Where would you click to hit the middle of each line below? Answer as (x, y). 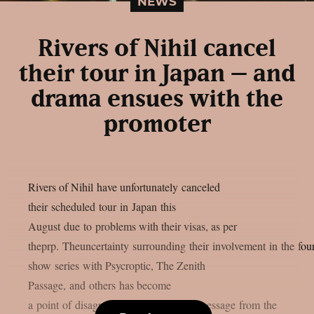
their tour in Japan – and (157, 74)
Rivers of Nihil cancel (157, 49)
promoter (157, 125)
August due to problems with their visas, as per (132, 226)
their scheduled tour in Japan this (102, 206)
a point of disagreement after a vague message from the (152, 305)
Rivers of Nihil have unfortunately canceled (124, 187)
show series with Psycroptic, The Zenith (117, 265)
